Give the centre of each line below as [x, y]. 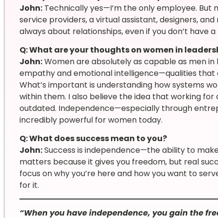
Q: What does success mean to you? [93, 139]
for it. [29, 185]
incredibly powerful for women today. [91, 120]
